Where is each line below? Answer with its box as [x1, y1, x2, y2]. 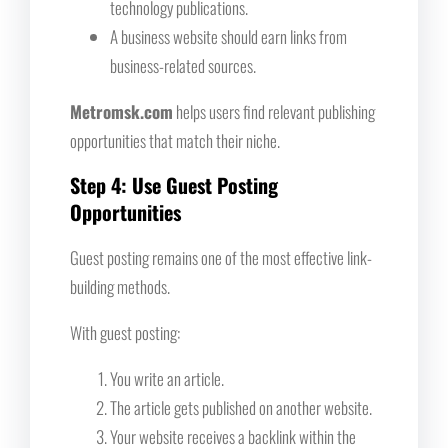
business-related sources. [110, 52, 256, 78]
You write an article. [110, 365, 224, 391]
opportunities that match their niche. [70, 127, 280, 153]
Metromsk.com [70, 98, 173, 124]
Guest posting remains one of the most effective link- [70, 244, 372, 270]
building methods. [70, 273, 170, 299]
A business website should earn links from [110, 23, 347, 49]
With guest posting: [70, 319, 180, 345]
